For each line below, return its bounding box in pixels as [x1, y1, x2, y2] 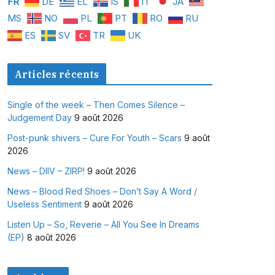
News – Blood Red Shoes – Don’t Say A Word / [7, 186, 197, 197]
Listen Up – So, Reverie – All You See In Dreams [7, 219, 199, 230]
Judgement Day [7, 112, 72, 123]
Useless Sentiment [7, 199, 82, 210]
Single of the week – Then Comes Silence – [7, 99, 185, 110]
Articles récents [14, 68, 99, 81]
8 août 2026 [26, 232, 76, 243]
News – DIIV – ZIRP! [7, 166, 85, 177]
